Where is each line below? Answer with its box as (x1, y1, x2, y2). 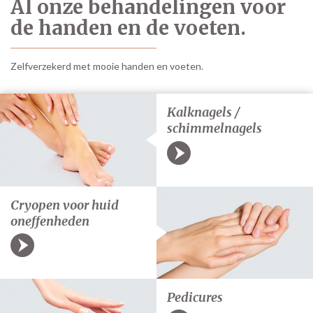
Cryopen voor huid (10, 196, 119, 213)
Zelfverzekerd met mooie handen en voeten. (10, 60, 203, 73)
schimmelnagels (167, 120, 262, 137)
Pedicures (167, 289, 223, 305)
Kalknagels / (167, 104, 240, 121)
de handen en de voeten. (10, 15, 246, 41)
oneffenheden (10, 212, 89, 229)
